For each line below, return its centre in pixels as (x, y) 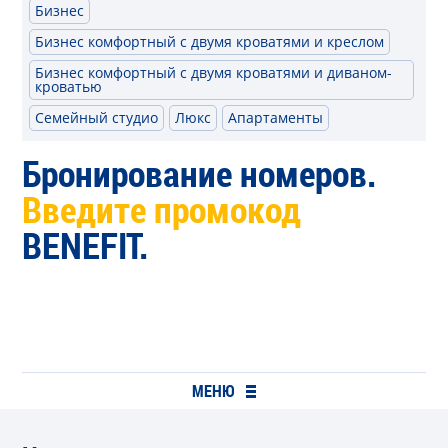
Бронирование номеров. (200, 173)
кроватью (69, 86)
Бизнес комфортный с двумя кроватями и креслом (210, 41)
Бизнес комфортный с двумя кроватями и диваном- (214, 72)
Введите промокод (162, 209)
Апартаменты (276, 117)
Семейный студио (97, 117)
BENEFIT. (86, 245)
